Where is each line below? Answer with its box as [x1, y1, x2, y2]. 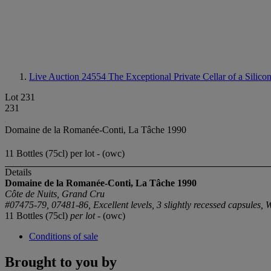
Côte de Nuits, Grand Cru [5, 189, 105, 200]
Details [5, 167, 31, 178]
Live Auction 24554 [29, 71, 108, 82]
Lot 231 [5, 92, 35, 102]
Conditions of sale [29, 231, 98, 242]
